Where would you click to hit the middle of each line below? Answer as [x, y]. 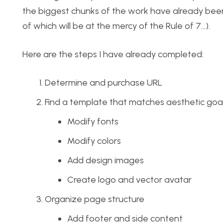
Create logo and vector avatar [129, 180]
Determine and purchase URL [104, 83]
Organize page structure [95, 199]
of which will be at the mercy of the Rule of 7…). [116, 26]
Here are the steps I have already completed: [113, 55]
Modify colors [94, 141]
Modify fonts [93, 122]
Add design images [106, 161]
